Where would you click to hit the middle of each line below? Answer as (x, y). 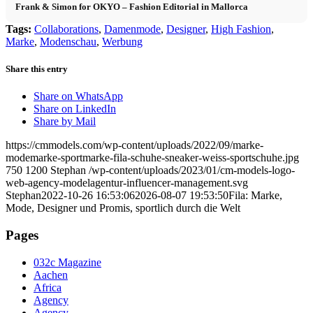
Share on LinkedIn (75, 109)
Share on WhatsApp (78, 96)
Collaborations (66, 29)
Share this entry (37, 69)
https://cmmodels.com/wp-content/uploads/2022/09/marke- (134, 145)
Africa (48, 287)
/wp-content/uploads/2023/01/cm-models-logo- (192, 170)
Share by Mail (65, 122)
